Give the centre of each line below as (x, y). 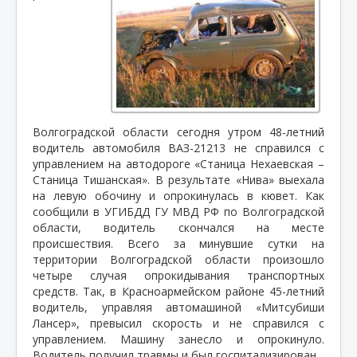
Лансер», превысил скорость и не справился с (178, 323)
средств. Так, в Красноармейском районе (149, 291)
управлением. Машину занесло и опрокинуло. (178, 339)
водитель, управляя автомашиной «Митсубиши (178, 307)
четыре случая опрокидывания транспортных (178, 275)
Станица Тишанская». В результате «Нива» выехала (178, 179)
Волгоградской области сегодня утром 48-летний (178, 131)
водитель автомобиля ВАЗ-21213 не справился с (178, 147)
